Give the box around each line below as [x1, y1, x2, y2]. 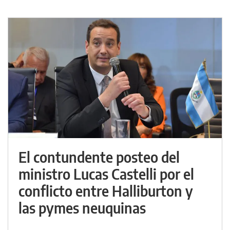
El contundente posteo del [18, 148, 180, 166]
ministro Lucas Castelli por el [18, 165, 194, 183]
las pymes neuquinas [18, 199, 146, 217]
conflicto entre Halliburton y [18, 182, 193, 200]
